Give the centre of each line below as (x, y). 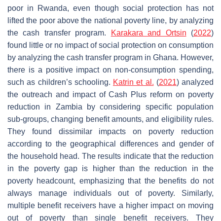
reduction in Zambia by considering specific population (110, 107)
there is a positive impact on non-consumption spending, (110, 70)
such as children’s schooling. (60, 82)
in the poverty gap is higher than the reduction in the (110, 168)
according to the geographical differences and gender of (110, 144)
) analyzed (195, 82)
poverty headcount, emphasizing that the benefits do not (110, 181)
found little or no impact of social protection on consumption (110, 45)
